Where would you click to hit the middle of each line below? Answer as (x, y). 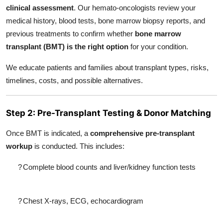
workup (19, 146)
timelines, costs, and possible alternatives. (74, 81)
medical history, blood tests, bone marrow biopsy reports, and (106, 21)
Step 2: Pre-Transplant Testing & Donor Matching (109, 113)
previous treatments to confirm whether (70, 34)
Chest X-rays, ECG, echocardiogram (83, 201)
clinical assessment (40, 8)
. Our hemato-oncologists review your (135, 8)
